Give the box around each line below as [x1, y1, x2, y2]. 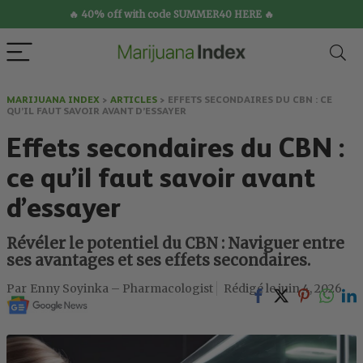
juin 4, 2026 [278, 281, 342, 296]
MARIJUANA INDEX [6, 94, 100, 105]
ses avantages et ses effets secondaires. [6, 251, 310, 270]
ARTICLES [110, 94, 157, 105]
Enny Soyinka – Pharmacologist [30, 281, 213, 296]
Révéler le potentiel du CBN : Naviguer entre [6, 234, 344, 253]
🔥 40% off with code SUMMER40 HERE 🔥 [69, 8, 274, 20]
